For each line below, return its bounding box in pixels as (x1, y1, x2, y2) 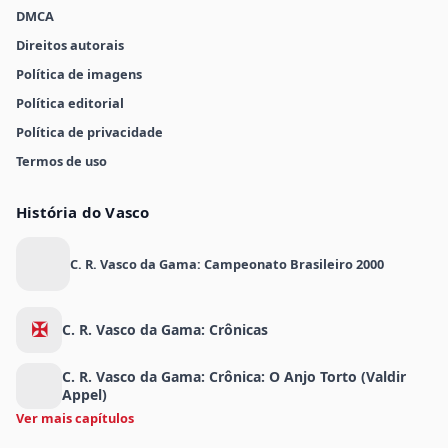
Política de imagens (16, 65, 142, 84)
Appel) (62, 385, 107, 405)
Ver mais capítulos (16, 409, 134, 428)
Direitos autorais (16, 36, 124, 55)
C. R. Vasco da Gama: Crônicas (62, 320, 268, 340)
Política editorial (16, 94, 124, 113)
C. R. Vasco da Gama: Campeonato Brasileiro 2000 (70, 254, 384, 273)
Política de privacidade (16, 123, 163, 142)
